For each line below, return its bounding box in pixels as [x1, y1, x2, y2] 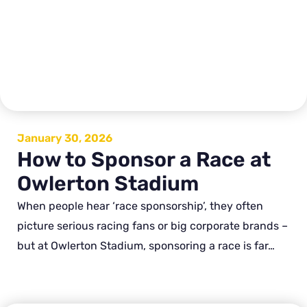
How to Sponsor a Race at [17, 147, 271, 173]
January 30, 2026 [17, 132, 112, 145]
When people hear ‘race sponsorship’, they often [17, 199, 263, 213]
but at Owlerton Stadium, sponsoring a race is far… [17, 239, 275, 253]
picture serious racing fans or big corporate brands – [17, 219, 288, 233]
